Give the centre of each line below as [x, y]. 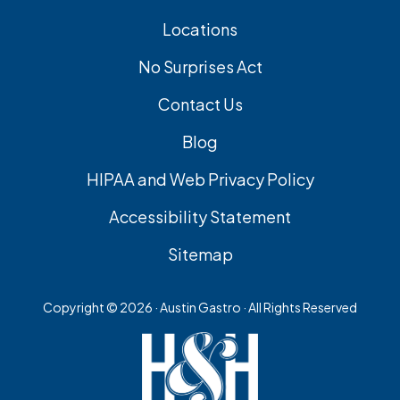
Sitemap [200, 254]
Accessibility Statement [200, 217]
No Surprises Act [200, 67]
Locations [200, 29]
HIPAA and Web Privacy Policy [200, 179]
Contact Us [200, 104]
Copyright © [81, 308]
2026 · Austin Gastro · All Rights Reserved [238, 308]
